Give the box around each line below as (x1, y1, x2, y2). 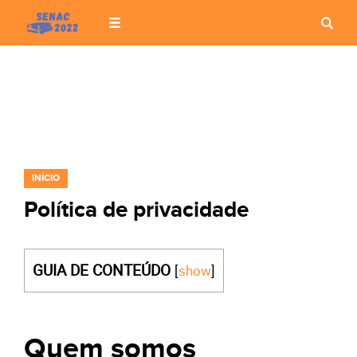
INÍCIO (32, 172, 60, 184)
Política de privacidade (24, 197, 249, 224)
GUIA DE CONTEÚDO (33, 260, 171, 280)
